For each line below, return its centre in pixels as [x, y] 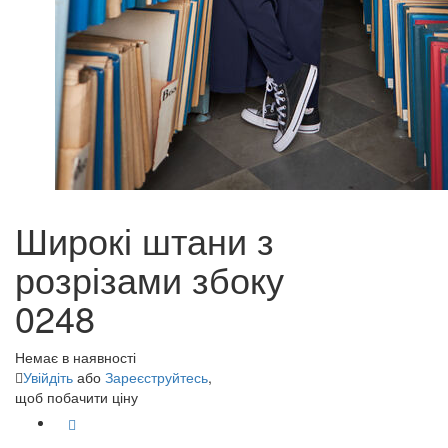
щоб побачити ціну [76, 397]
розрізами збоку [149, 278]
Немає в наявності [75, 357]
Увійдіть [48, 377]
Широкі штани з [144, 239]
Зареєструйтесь [156, 377]
